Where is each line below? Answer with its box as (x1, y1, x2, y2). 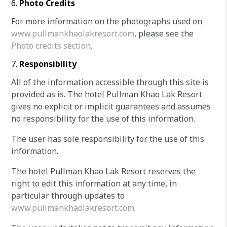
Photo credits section (11, 40, 91, 51)
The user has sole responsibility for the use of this (11, 133, 205, 144)
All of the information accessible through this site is (11, 77, 209, 88)
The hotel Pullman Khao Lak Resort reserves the (11, 166, 196, 177)
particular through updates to (11, 190, 125, 201)
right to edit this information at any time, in (11, 178, 177, 189)
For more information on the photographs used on (11, 16, 203, 27)
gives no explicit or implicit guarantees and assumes (11, 101, 211, 112)
